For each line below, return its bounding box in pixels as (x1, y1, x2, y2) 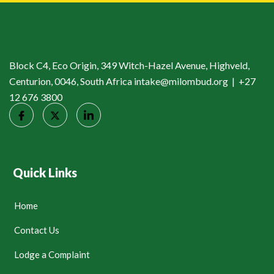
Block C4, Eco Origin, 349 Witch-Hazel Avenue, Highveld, (9, 59, 250, 71)
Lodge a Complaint (14, 249, 90, 261)
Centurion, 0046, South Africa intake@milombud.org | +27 (9, 75, 256, 87)
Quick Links (13, 165, 77, 180)
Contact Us (14, 224, 59, 236)
